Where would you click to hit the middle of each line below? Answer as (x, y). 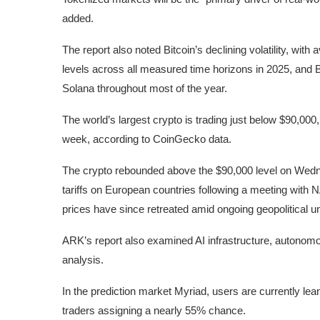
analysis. (84, 259)
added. (78, 18)
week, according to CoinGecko (135, 139)
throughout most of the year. (161, 88)
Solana (78, 88)
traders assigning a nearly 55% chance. (154, 310)
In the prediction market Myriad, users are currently (182, 291)
